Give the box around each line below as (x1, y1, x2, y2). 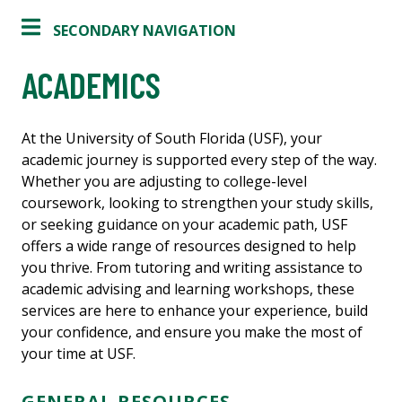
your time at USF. (22, 344, 135, 364)
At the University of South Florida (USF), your (22, 128, 322, 149)
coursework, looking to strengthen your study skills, (22, 193, 373, 214)
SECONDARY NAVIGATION (53, 21, 236, 41)
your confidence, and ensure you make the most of (22, 322, 363, 343)
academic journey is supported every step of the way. (22, 150, 377, 170)
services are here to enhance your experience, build (22, 301, 368, 321)
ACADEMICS (22, 63, 161, 107)
